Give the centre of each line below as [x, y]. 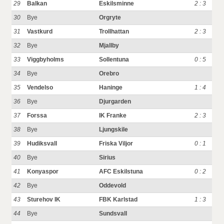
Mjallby [109, 45]
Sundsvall [113, 213]
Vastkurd [40, 31]
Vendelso [40, 87]
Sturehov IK [44, 199]
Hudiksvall [42, 143]
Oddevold [113, 185]
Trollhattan [114, 31]
